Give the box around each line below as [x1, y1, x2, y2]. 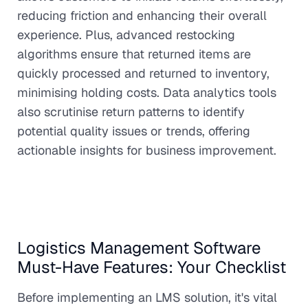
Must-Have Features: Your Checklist [17, 256, 286, 278]
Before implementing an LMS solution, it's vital [17, 289, 277, 305]
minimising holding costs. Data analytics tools [17, 84, 276, 100]
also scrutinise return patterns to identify [17, 103, 245, 120]
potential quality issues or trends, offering [17, 122, 250, 139]
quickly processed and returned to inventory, [17, 65, 269, 81]
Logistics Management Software [17, 236, 261, 258]
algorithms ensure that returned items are [17, 45, 251, 62]
